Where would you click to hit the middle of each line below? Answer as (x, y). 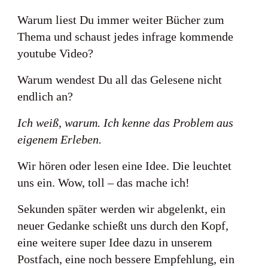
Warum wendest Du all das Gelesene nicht (120, 80)
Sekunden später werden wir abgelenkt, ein (121, 209)
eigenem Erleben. (60, 139)
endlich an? (45, 96)
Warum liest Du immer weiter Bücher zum (121, 20)
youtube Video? (55, 53)
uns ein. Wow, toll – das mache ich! (103, 182)
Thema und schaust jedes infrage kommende (125, 36)
